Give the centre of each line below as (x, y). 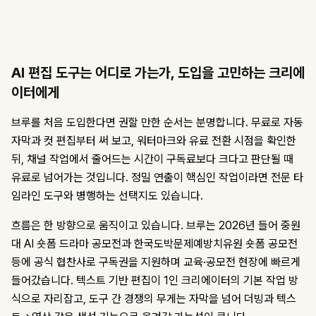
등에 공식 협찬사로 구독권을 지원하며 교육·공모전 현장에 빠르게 (156, 262)
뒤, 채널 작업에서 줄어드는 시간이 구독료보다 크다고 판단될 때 (152, 159)
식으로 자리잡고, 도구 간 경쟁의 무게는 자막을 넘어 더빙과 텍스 (154, 299)
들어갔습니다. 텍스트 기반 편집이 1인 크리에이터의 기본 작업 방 (155, 281)
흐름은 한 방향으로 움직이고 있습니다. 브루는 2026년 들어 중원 (156, 226)
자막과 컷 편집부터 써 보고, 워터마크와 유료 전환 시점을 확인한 (154, 141)
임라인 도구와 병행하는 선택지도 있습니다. (107, 196)
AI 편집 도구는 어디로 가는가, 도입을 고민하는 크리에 (158, 73)
